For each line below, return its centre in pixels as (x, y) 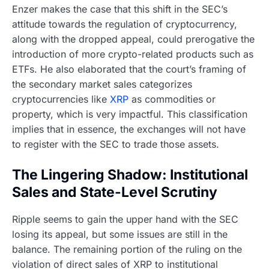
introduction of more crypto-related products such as (133, 54)
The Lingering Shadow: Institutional (130, 174)
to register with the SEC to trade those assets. (116, 144)
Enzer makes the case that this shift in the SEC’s (120, 9)
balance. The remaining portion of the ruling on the (127, 249)
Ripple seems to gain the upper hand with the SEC (125, 219)
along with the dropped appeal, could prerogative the (133, 39)
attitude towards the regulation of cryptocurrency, (125, 24)
